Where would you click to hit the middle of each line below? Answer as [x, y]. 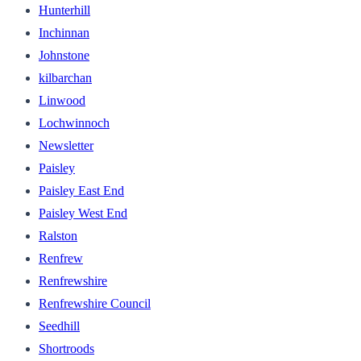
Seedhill [59, 326]
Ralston [58, 235]
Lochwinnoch [74, 122]
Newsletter [66, 145]
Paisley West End [83, 213]
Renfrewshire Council [95, 303]
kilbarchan [65, 77]
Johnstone [64, 55]
